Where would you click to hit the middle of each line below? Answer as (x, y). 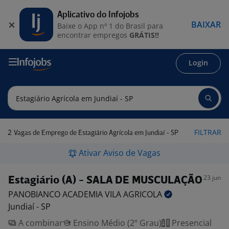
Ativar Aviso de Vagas (120, 153)
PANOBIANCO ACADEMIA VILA (66, 194)
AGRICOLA (144, 194)
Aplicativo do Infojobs (98, 15)
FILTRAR (208, 132)
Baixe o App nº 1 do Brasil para (110, 26)
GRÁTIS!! (144, 35)
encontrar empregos (93, 35)
